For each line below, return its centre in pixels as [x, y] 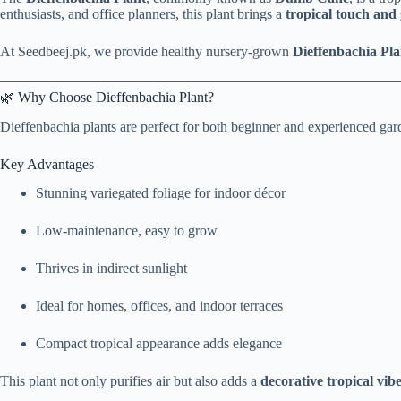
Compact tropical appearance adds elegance [159, 344]
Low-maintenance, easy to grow [127, 231]
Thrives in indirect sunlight [111, 269]
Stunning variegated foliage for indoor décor [161, 193]
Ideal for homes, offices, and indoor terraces [159, 306]
